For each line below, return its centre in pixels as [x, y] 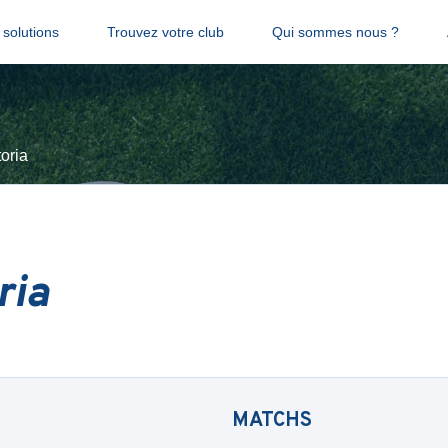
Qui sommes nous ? [335, 32]
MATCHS [272, 421]
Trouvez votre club [165, 32]
